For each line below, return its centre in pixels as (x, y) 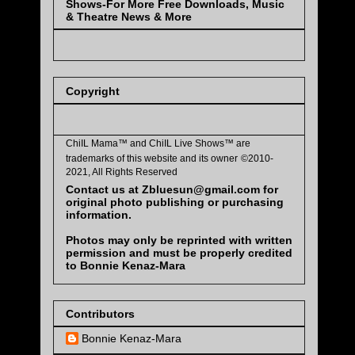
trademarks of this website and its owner (152, 158)
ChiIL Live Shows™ (193, 143)
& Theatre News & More (129, 17)
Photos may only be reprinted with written (179, 240)
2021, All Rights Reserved (122, 172)
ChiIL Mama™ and (107, 143)
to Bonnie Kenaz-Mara (126, 265)
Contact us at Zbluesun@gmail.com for (172, 189)
